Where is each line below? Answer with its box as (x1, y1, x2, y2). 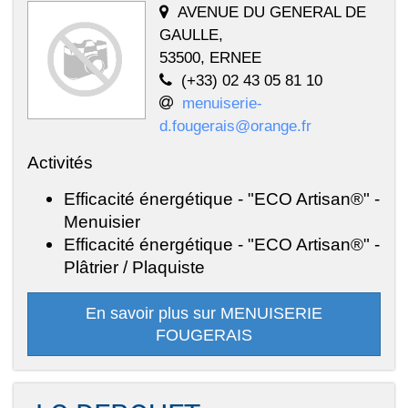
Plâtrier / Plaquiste (64, 256, 205, 277)
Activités (27, 151, 93, 172)
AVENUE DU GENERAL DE (178, 2, 366, 21)
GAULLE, (159, 25, 223, 44)
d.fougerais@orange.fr (159, 116, 311, 135)
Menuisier (64, 210, 140, 231)
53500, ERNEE (159, 47, 261, 66)
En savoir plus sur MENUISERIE (86, 303, 322, 322)
